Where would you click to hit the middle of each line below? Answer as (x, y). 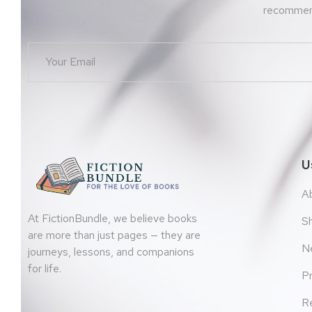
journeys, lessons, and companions (111, 251)
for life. (45, 268)
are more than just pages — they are (114, 235)
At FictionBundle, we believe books (112, 218)
